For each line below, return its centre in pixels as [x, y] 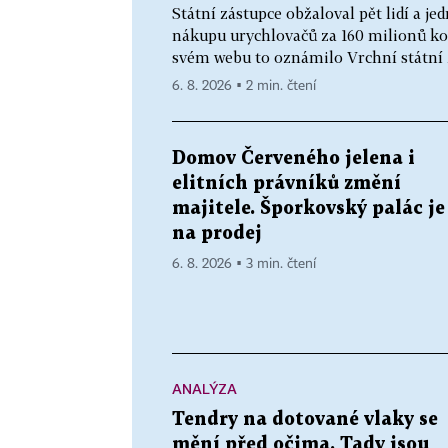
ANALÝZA [204, 388]
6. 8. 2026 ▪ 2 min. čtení [244, 85]
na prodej [217, 233]
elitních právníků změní [286, 183]
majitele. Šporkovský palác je [308, 208]
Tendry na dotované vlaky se [305, 419]
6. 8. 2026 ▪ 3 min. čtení [244, 263]
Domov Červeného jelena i [293, 158]
